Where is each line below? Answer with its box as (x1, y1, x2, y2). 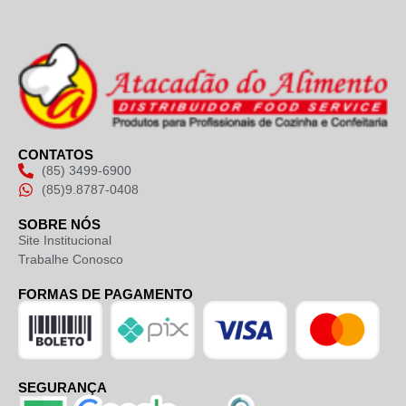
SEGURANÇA (18, 380, 107, 396)
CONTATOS (18, 147, 93, 163)
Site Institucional (18, 233, 111, 248)
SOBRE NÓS (18, 217, 101, 233)
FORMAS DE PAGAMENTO (18, 286, 193, 303)
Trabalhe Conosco (18, 252, 123, 267)
